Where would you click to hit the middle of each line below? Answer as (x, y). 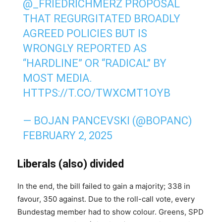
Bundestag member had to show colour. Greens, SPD (111, 212)
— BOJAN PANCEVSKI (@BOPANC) (108, 121)
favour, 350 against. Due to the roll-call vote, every (106, 199)
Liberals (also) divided (71, 164)
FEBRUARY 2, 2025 (68, 136)
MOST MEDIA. (58, 78)
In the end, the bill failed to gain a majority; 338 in (104, 186)
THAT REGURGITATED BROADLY (102, 19)
